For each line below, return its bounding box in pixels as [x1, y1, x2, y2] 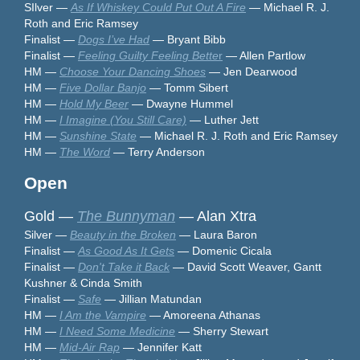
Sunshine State [59, 129, 137, 142]
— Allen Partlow [223, 48, 305, 62]
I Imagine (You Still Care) [59, 112, 186, 126]
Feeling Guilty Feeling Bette [78, 48, 219, 62]
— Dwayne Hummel [129, 96, 233, 110]
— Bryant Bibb [149, 32, 226, 46]
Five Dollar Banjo [59, 80, 146, 94]
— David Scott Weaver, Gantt [170, 260, 321, 273]
